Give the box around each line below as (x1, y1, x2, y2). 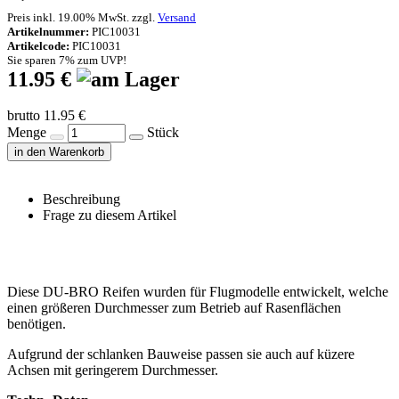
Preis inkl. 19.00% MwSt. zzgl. (7, 10, 158, 24)
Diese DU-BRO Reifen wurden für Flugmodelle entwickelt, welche (7, 283, 388, 299)
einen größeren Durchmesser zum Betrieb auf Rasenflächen (7, 299, 341, 315)
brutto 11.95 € (7, 107, 85, 123)
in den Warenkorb (14, 144, 104, 159)
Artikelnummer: (7, 24, 92, 38)
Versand (158, 10, 196, 24)
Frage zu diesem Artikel (43, 207, 176, 223)
